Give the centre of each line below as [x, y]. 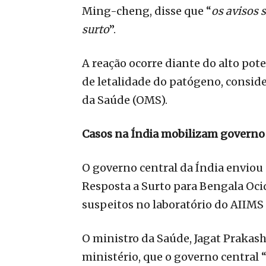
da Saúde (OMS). [125, 100]
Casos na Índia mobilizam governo [173, 134]
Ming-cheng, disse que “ [147, 11]
